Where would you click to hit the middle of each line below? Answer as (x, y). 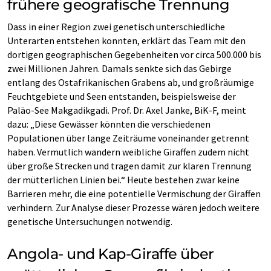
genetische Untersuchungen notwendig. (90, 221)
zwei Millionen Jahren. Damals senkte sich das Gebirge (119, 68)
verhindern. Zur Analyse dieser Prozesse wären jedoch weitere (133, 207)
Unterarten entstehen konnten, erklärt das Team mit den (126, 41)
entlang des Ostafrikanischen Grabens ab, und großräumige (131, 82)
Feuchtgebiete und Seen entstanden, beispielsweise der (122, 96)
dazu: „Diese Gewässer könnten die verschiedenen (109, 124)
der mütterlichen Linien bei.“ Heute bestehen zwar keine (123, 180)
